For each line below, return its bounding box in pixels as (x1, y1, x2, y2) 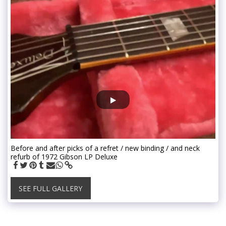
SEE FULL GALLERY (19, 183, 83, 193)
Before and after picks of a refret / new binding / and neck (11, 143, 200, 153)
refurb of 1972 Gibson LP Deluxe (11, 151, 118, 161)
